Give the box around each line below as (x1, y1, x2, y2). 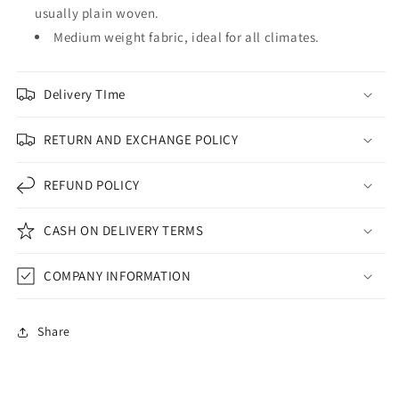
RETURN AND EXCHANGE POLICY (44, 130, 239, 148)
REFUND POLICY (44, 175, 140, 193)
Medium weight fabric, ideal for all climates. (53, 28, 320, 45)
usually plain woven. (35, 4, 159, 21)
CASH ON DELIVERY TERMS (44, 221, 204, 239)
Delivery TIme (44, 85, 126, 102)
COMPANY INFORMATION (44, 266, 191, 284)
